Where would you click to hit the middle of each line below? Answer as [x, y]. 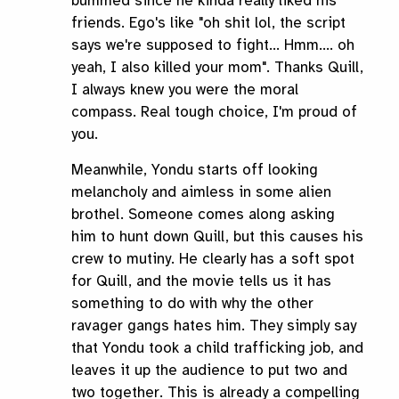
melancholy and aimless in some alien [201, 192]
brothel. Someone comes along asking [203, 215]
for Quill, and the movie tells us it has [201, 281]
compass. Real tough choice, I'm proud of [214, 112]
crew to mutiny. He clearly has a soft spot [213, 259]
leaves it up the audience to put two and [209, 370]
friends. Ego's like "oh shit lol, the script [208, 23]
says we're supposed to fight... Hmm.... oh [213, 45]
